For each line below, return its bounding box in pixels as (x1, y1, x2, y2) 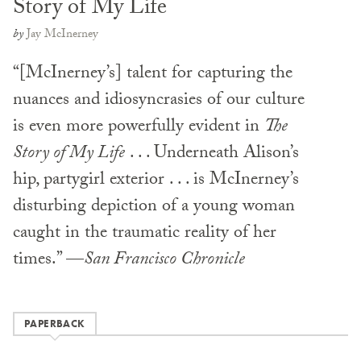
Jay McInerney (27, 24, 98, 46)
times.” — (13, 245, 84, 276)
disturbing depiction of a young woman (13, 192, 295, 222)
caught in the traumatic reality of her (13, 218, 276, 249)
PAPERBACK (24, 316, 85, 330)
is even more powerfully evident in (13, 112, 264, 143)
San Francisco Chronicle (84, 245, 245, 276)
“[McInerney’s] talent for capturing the (13, 59, 293, 89)
